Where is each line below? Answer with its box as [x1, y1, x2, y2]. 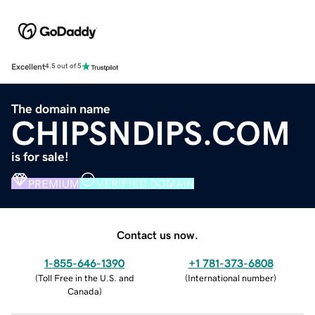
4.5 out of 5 [45, 63, 82, 70]
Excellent [11, 62, 45, 71]
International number [188, 273, 274, 283]
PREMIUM [28, 177, 79, 189]
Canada [67, 286, 99, 296]
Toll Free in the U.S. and [37, 273, 134, 283]
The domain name [11, 102, 110, 115]
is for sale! [11, 150, 69, 163]
